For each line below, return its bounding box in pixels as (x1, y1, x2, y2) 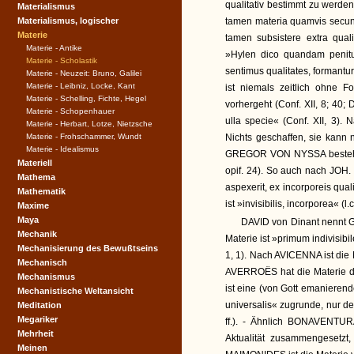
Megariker (17, 314, 58, 324)
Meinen (17, 343, 47, 352)
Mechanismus (17, 272, 75, 281)
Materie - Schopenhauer (26, 107, 115, 115)
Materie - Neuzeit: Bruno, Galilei (26, 69, 141, 77)
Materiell (17, 158, 52, 168)
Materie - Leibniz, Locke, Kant (26, 81, 135, 90)
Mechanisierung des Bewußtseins (17, 243, 158, 253)
